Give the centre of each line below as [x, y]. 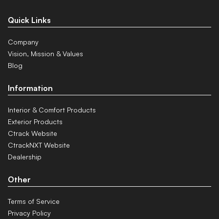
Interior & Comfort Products [52, 110]
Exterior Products [35, 122]
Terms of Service [34, 201]
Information [30, 88]
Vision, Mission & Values [45, 54]
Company [23, 42]
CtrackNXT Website [39, 145]
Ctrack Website [33, 133]
